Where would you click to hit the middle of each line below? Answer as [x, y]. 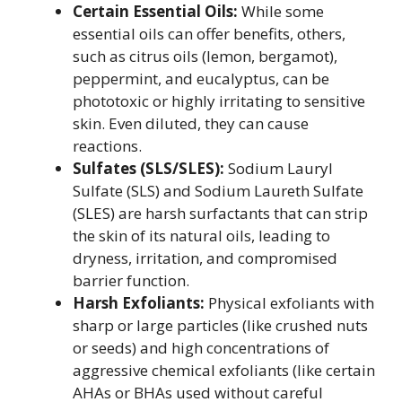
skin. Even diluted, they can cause [191, 123]
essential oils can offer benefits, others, [209, 34]
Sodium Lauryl [279, 168]
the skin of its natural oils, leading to [201, 236]
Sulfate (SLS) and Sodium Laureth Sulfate [218, 191]
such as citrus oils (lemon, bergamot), [205, 56]
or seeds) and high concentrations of [201, 348]
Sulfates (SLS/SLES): [149, 168]
